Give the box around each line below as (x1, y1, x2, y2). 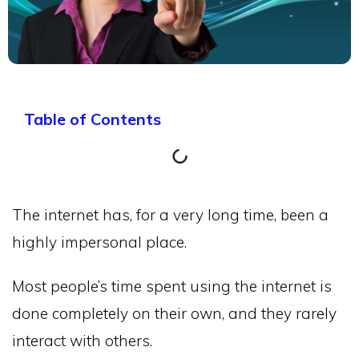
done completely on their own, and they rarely (12, 303, 337, 323)
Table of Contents (24, 109, 161, 129)
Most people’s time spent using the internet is (12, 276, 332, 296)
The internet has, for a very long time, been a (12, 205, 329, 224)
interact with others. (12, 330, 152, 350)
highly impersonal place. (12, 232, 187, 252)
